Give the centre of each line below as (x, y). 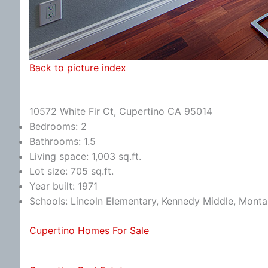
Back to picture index (78, 68)
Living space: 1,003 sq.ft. (85, 156)
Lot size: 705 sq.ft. (71, 171)
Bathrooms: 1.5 (63, 141)
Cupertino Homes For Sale (89, 230)
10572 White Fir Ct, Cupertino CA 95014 (121, 111)
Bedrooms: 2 (58, 126)
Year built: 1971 (63, 186)
